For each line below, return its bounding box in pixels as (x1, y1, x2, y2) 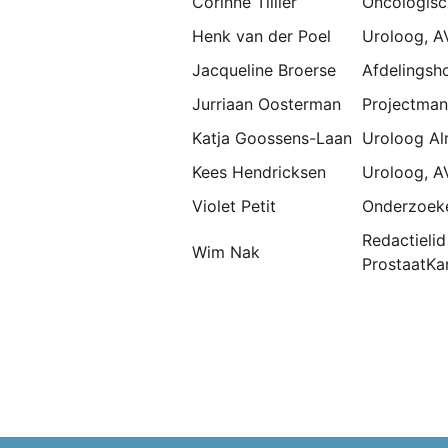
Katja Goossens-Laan (192, 128, 352, 148)
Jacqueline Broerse (192, 60, 336, 80)
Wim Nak (192, 242, 260, 262)
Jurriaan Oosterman (192, 94, 341, 114)
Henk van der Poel (192, 26, 331, 46)
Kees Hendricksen (192, 162, 326, 182)
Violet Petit (192, 196, 276, 216)
